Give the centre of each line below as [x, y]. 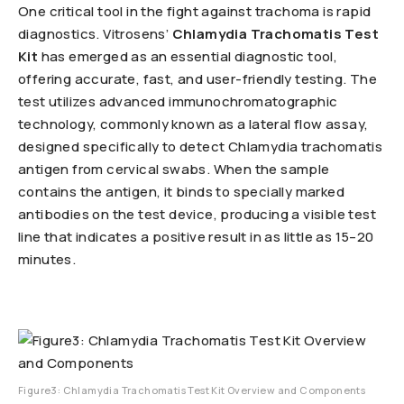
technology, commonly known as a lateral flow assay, [193, 124]
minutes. [47, 259]
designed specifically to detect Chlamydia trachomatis [201, 147]
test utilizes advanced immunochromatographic [178, 101]
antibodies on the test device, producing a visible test [197, 214]
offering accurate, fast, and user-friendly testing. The [197, 79]
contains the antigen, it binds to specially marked [181, 192]
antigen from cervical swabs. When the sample [174, 169]
